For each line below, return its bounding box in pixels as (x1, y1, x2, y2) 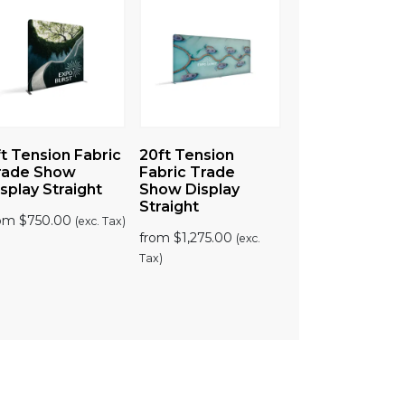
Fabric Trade (139, 163, 236, 181)
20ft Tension (139, 146, 235, 164)
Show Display (139, 180, 240, 198)
